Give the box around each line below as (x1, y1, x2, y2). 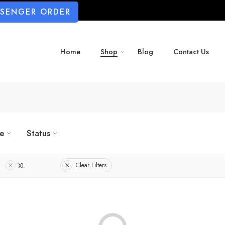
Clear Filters (76, 161, 106, 170)
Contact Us (173, 46, 209, 57)
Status (27, 127, 50, 139)
